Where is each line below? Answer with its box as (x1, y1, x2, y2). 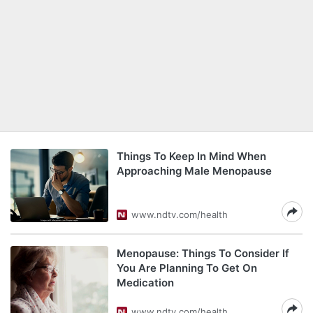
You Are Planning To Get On (117, 261, 257, 275)
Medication (117, 276, 174, 289)
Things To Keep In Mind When (117, 150, 266, 163)
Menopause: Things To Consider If (117, 247, 289, 260)
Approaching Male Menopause (117, 164, 272, 177)
